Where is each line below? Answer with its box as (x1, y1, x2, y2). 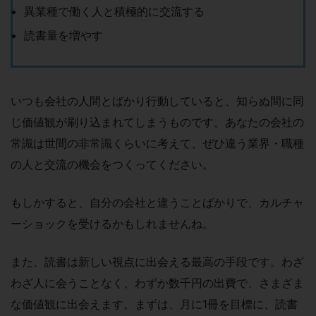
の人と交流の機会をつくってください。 (11, 157, 214, 171)
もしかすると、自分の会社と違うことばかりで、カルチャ (11, 195, 304, 209)
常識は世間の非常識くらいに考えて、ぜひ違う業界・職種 (11, 135, 304, 150)
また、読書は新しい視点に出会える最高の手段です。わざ (11, 254, 304, 269)
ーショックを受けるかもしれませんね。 (11, 216, 214, 231)
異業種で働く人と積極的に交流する (24, 4, 205, 18)
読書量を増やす (24, 28, 103, 42)
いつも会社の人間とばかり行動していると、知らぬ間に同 (11, 93, 304, 108)
